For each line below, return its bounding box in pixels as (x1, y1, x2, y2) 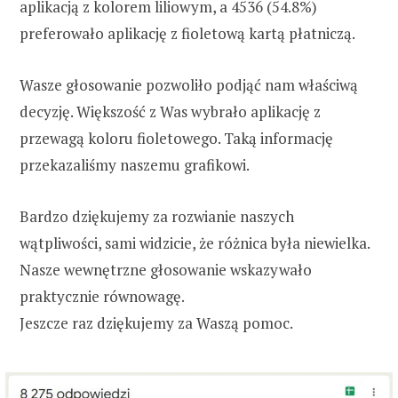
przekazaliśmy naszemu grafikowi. (20, 155, 250, 176)
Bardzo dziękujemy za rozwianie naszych (20, 206, 294, 227)
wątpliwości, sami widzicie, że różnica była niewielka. (20, 233, 370, 254)
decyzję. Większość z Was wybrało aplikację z (20, 101, 321, 123)
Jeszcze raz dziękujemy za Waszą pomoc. (20, 313, 293, 334)
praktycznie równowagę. (20, 286, 185, 307)
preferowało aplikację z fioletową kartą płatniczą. (20, 22, 355, 44)
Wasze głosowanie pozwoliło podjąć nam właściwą (20, 75, 358, 96)
